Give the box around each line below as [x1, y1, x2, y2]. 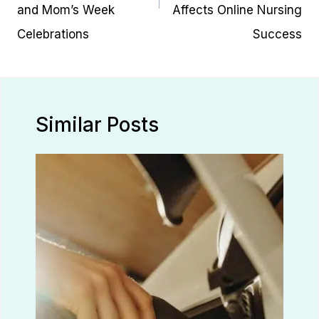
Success [253, 27, 302, 42]
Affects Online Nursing [172, 3, 302, 18]
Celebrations [17, 27, 89, 42]
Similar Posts [36, 112, 159, 137]
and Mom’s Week [17, 3, 115, 18]
